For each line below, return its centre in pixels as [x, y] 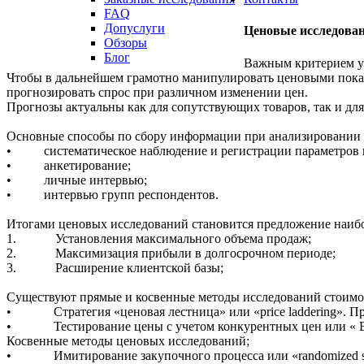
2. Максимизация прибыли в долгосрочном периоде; [171, 253]
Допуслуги [134, 28]
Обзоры [126, 43]
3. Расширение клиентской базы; [115, 267]
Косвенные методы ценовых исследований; [128, 340]
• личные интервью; [77, 180]
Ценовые [270, 31]
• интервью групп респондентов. [113, 194]
